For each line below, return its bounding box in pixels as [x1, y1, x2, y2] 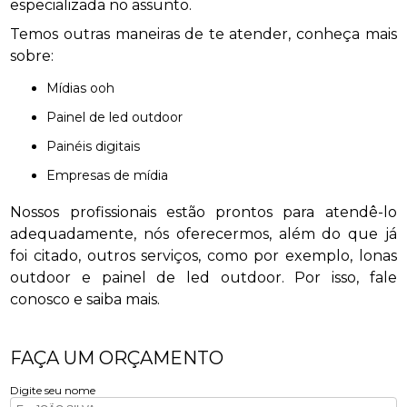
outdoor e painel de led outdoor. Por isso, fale [10, 269, 397, 286]
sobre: [10, 47, 55, 65]
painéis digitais [56, 138, 141, 154]
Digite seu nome [10, 383, 96, 397]
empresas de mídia [55, 167, 169, 184]
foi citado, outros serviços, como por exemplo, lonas [10, 247, 397, 264]
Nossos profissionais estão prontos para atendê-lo [10, 203, 397, 221]
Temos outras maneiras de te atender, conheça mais [10, 25, 397, 43]
